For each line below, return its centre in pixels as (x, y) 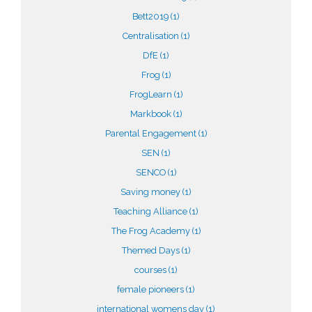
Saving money (151, 192)
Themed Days (151, 250)
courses (151, 270)
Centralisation (151, 36)
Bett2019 (151, 16)
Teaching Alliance (151, 211)
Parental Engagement (151, 133)
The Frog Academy (151, 231)
